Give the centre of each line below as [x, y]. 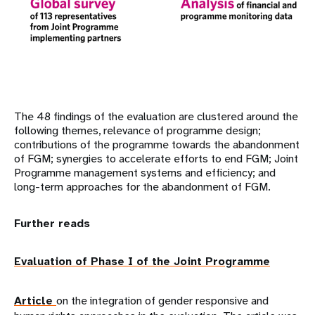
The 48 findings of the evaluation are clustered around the [156, 116]
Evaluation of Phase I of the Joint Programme [142, 261]
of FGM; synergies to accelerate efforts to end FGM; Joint [156, 158]
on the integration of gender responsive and [162, 300]
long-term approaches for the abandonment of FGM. [142, 186]
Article [35, 300]
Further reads [52, 223]
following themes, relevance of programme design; [137, 130]
